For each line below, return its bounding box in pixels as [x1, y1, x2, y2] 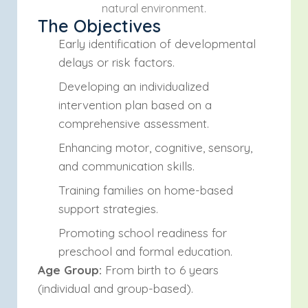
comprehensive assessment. [58, 116, 209, 131]
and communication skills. [58, 159, 195, 173]
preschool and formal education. [58, 244, 232, 258]
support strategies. [58, 201, 158, 216]
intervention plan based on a [58, 98, 212, 112]
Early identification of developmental [58, 36, 256, 51]
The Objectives [38, 15, 161, 36]
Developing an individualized [58, 79, 209, 93]
